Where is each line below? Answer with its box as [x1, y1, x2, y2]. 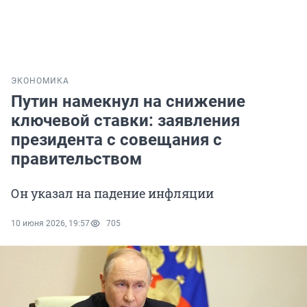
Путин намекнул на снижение [11, 92, 245, 112]
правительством [11, 149, 142, 169]
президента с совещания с [11, 130, 222, 150]
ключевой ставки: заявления [11, 111, 240, 131]
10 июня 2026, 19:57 [11, 219, 90, 229]
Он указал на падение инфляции [11, 185, 214, 202]
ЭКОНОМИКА [11, 76, 69, 86]
